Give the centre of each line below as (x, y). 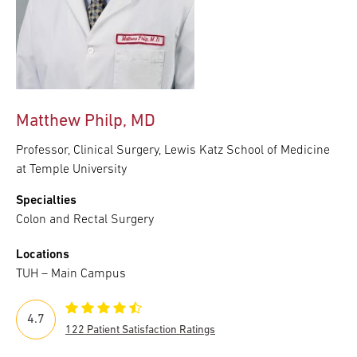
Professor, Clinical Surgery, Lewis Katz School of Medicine (173, 150)
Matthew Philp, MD (86, 121)
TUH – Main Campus (71, 274)
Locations (43, 255)
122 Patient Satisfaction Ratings (140, 330)
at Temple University (71, 169)
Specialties (46, 200)
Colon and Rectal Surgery (85, 220)
